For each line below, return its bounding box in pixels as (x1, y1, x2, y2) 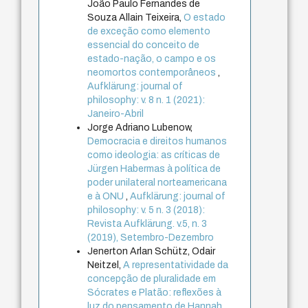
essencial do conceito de (87, 39, 200, 50)
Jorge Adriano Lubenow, (87, 122, 193, 133)
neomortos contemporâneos (87, 67, 219, 78)
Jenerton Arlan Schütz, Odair (87, 245, 216, 256)
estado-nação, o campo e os (87, 53, 217, 64)
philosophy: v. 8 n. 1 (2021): (87, 94, 206, 105)
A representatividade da (123, 259, 229, 270)
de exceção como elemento (87, 25, 211, 36)
